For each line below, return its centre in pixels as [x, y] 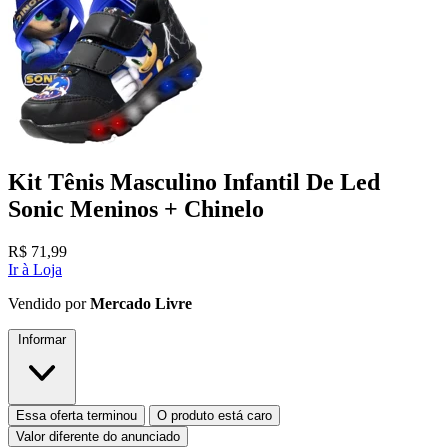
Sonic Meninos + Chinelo [136, 208]
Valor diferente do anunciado [98, 436]
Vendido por [49, 303]
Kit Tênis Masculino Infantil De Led [194, 181]
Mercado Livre [141, 303]
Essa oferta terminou [76, 415]
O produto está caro [214, 415]
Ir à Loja [35, 269]
